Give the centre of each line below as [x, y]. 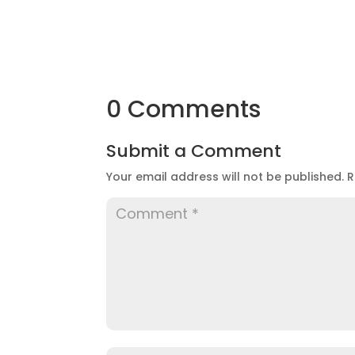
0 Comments [184, 109]
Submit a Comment [194, 151]
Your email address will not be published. [225, 176]
